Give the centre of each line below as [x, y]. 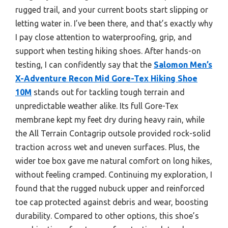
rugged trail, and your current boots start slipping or [112, 10]
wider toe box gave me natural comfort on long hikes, [114, 161]
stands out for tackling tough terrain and [108, 92]
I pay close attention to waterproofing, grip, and [104, 37]
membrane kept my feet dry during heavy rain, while [110, 120]
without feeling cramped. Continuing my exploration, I [114, 175]
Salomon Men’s [183, 65]
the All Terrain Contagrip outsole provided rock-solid [113, 133]
